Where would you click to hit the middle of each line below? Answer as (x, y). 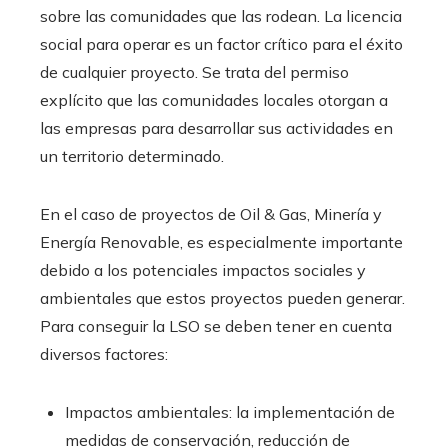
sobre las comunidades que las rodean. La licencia (221, 15)
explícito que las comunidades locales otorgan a (214, 99)
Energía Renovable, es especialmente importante (221, 241)
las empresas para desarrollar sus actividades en (216, 127)
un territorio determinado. (132, 155)
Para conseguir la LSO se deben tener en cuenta (216, 325)
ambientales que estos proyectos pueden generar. (222, 297)
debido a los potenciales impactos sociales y (203, 269)
